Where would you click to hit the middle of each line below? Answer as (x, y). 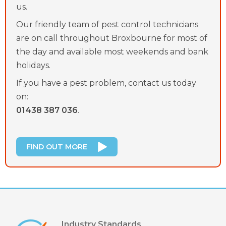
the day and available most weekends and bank (112, 51)
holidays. (33, 65)
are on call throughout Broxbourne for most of (112, 38)
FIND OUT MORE (57, 147)
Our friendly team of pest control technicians (107, 24)
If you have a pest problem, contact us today (106, 83)
